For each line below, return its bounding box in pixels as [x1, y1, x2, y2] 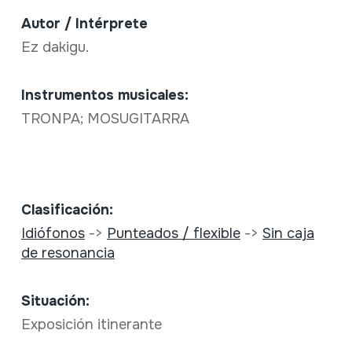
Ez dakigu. [20, 38, 93, 56]
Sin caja [262, 225, 314, 242]
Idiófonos [20, 225, 85, 242]
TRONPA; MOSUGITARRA [20, 110, 189, 127]
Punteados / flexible [106, 225, 240, 242]
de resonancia [20, 244, 115, 262]
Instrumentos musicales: [20, 86, 189, 104]
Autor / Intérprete [20, 15, 148, 32]
